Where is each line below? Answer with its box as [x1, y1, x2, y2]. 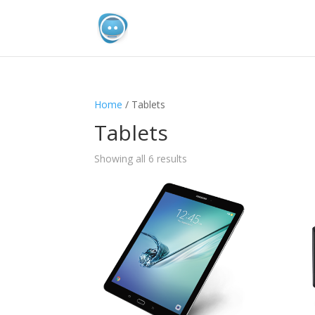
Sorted [186, 151, 217, 165]
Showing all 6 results [94, 152, 188, 165]
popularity [186, 184, 232, 197]
